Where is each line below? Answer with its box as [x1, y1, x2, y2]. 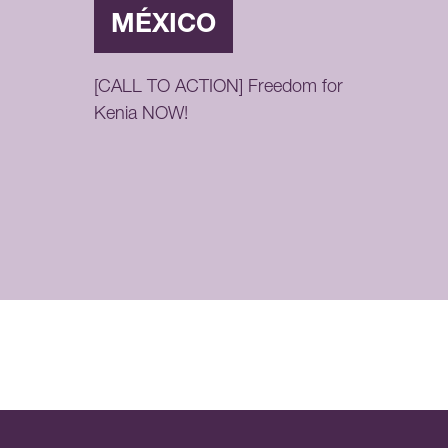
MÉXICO [110, 13, 216, 40]
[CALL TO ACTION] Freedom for [93, 79, 343, 98]
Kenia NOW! [93, 106, 188, 125]
